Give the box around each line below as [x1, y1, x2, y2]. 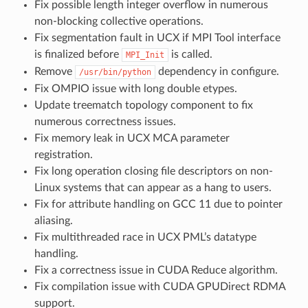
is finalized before [34, 48, 122, 60]
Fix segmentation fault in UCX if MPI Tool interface [34, 32, 280, 43]
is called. [168, 48, 212, 60]
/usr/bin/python [78, 67, 151, 77]
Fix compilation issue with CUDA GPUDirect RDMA [34, 280, 285, 292]
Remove [34, 65, 75, 77]
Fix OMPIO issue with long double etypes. [34, 82, 237, 94]
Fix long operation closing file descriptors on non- [34, 165, 273, 177]
